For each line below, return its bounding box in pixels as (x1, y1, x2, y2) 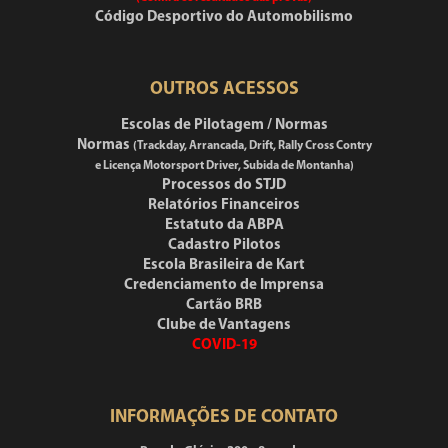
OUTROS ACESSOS (149, 80, 299, 99)
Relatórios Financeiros (148, 198, 300, 213)
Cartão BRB (186, 298, 262, 313)
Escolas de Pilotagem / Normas (120, 118, 328, 133)
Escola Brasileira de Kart (143, 258, 305, 273)
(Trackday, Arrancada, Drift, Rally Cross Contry (132, 140, 372, 152)
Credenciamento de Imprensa (124, 278, 324, 293)
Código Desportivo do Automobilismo (95, 10, 353, 25)
